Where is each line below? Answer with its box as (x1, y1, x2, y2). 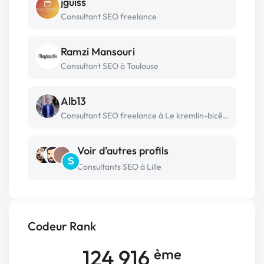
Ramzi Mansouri (61, 45, 135, 58)
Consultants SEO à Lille (77, 161, 161, 172)
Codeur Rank (28, 219, 96, 233)
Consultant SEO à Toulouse (61, 61, 159, 71)
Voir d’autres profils (77, 144, 169, 157)
